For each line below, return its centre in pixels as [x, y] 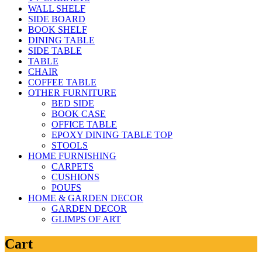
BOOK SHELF [58, 30]
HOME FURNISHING [72, 156]
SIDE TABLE [55, 51]
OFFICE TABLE [84, 125]
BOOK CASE [79, 114]
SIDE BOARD [57, 19]
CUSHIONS [75, 177]
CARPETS [73, 167]
